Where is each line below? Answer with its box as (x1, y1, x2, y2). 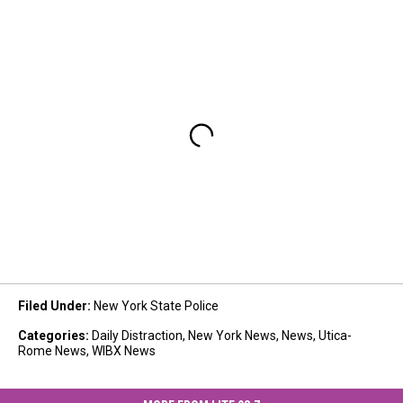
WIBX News (92, 344, 156, 359)
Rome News (18, 344, 86, 359)
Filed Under (18, 299, 87, 314)
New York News (188, 328, 276, 344)
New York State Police (94, 299, 219, 314)
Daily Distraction (92, 328, 183, 344)
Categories (18, 328, 85, 344)
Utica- (318, 328, 352, 344)
